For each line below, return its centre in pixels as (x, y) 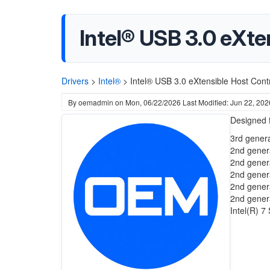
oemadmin (96, 102)
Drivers (75, 81)
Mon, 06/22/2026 (153, 102)
